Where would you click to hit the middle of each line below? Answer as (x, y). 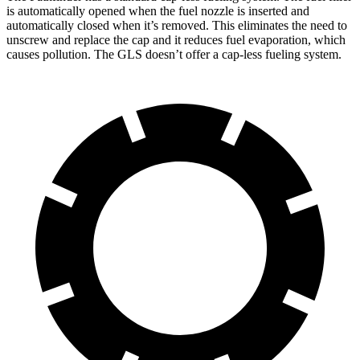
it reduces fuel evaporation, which (260, 40)
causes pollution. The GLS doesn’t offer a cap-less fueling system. (174, 55)
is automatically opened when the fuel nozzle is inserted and (158, 11)
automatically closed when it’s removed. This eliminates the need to (177, 26)
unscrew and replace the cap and (90, 40)
